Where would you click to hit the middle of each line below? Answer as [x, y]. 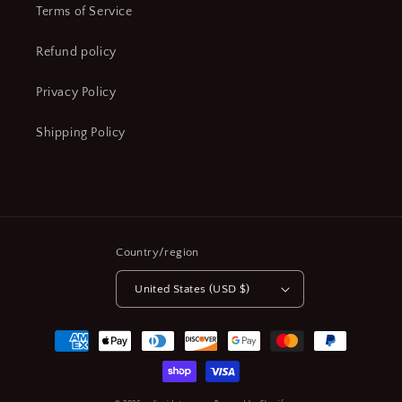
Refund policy [76, 52]
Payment [58, 332]
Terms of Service [84, 12]
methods [59, 357]
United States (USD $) [192, 288]
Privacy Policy [76, 92]
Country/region [157, 252]
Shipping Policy [81, 133]
